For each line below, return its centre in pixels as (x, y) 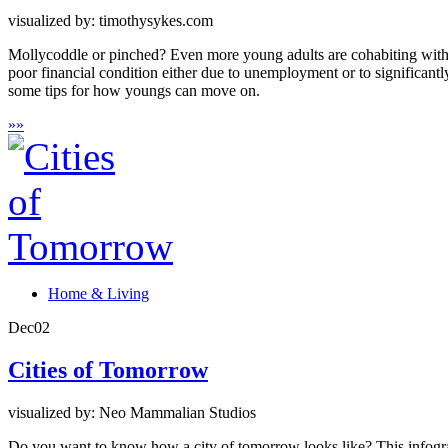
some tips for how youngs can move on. (134, 91)
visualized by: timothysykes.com (110, 21)
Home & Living (98, 294)
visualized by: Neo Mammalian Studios (132, 412)
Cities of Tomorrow (108, 370)
